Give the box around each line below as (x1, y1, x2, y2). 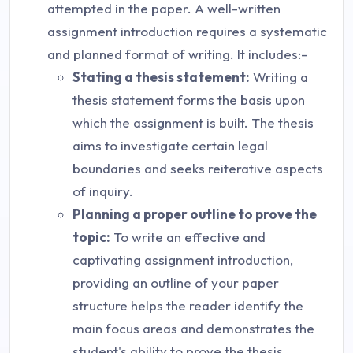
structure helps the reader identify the (72, 297, 303, 314)
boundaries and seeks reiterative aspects (72, 160, 323, 177)
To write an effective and (110, 229, 266, 246)
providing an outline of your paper (72, 274, 279, 292)
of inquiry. (72, 183, 133, 200)
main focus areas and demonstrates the (72, 320, 314, 337)
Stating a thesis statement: (72, 69, 250, 86)
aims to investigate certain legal (72, 137, 268, 154)
